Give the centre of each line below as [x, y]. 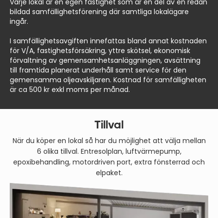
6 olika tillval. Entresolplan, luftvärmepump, [109, 151]
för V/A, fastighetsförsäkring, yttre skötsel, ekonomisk [100, 50]
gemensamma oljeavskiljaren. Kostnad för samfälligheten [108, 80]
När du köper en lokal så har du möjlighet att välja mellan [109, 140]
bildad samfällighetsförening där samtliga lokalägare [99, 11]
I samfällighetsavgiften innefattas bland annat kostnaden [108, 41]
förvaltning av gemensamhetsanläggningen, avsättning [105, 60]
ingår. [19, 21]
